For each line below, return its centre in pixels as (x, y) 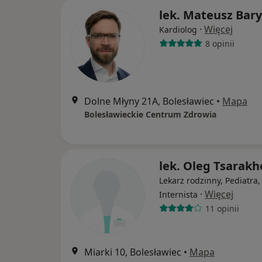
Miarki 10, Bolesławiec (133, 252)
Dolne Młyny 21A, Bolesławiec (149, 101)
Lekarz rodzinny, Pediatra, (210, 180)
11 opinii (222, 208)
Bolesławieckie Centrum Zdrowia (150, 114)
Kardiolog (178, 30)
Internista (178, 194)
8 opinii (220, 43)
